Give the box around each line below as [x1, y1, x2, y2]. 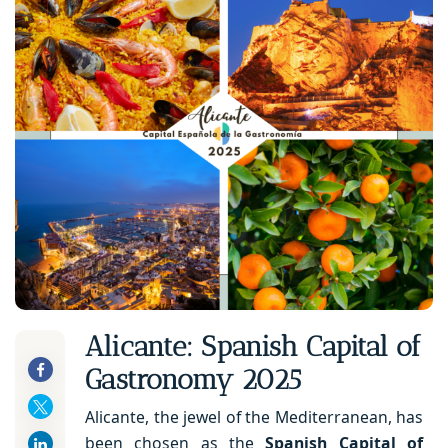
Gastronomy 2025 [85, 363, 301, 397]
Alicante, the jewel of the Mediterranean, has [85, 405, 423, 428]
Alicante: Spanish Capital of [85, 330, 421, 364]
